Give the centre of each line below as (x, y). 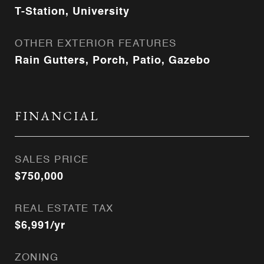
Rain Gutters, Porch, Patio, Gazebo (113, 61)
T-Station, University (72, 12)
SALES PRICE (52, 160)
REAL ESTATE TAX (64, 209)
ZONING (37, 258)
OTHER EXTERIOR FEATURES (96, 44)
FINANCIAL (57, 116)
